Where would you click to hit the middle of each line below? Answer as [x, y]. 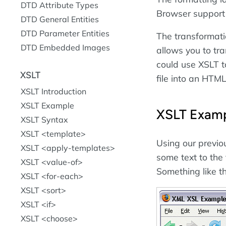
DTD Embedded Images [65, 47]
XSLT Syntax [44, 119]
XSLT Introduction [53, 91]
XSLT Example [47, 105]
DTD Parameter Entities [65, 33]
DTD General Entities [60, 19]
